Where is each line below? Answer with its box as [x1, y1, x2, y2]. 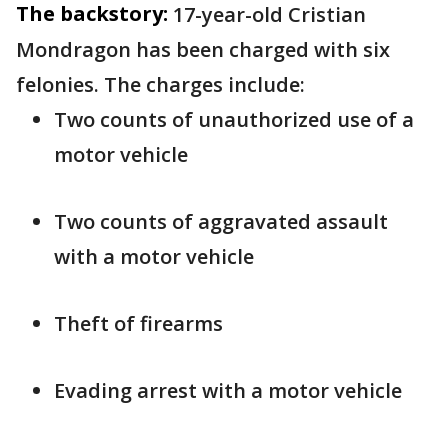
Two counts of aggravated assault [54, 208, 388, 235]
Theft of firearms [54, 310, 223, 337]
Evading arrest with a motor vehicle [54, 377, 402, 404]
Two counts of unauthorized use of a [54, 106, 414, 133]
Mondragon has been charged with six [16, 36, 390, 63]
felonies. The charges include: [16, 71, 305, 98]
